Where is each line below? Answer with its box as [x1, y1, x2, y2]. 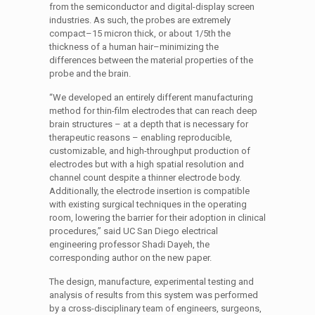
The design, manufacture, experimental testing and [49, 276, 254, 287]
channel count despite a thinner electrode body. [49, 172, 241, 183]
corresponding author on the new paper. [49, 252, 214, 263]
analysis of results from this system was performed [49, 290, 258, 300]
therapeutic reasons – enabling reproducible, [49, 132, 232, 143]
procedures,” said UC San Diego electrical [49, 226, 218, 236]
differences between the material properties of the [49, 55, 253, 65]
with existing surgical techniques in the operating [49, 199, 247, 210]
